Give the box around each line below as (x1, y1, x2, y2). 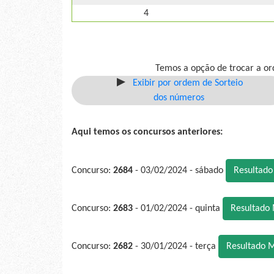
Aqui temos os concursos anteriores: (72, 127, 223, 138)
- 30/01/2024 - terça (133, 242, 218, 252)
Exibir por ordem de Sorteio (133, 78, 243, 89)
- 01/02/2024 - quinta (133, 204, 223, 214)
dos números (153, 93, 204, 103)
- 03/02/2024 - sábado (133, 166, 226, 176)
